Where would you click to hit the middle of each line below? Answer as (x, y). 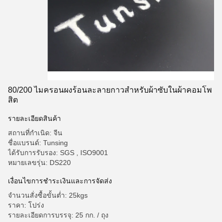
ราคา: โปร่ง (26, 205)
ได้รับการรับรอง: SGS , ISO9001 (58, 153)
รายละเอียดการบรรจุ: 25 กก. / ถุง (58, 215)
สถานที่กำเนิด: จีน (35, 133)
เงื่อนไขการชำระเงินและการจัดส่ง (60, 181)
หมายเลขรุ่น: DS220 (39, 163)
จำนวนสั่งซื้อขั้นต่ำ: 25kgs (48, 195)
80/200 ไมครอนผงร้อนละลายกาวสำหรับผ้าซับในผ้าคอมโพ (110, 90)
